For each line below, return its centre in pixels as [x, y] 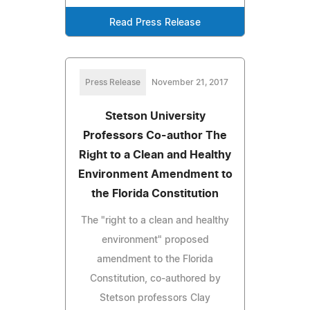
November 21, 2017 [190, 82]
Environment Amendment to [155, 174]
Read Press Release [155, 22]
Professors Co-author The [155, 135]
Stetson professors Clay [155, 298]
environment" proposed [155, 240]
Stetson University [155, 116]
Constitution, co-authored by [155, 279]
